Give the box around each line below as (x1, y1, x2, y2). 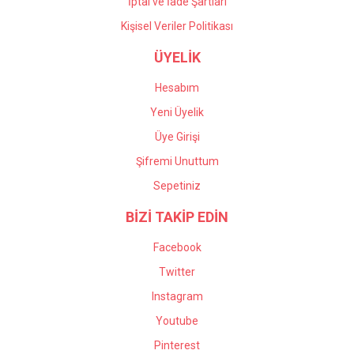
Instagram (151, 290, 203, 303)
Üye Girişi (154, 130, 200, 143)
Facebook (153, 241, 201, 254)
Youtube (156, 314, 198, 327)
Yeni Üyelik (150, 106, 204, 119)
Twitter (159, 265, 195, 278)
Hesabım (155, 81, 199, 94)
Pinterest (154, 339, 200, 352)
